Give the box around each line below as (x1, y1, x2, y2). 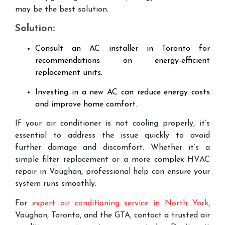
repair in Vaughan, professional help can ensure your (15, 168, 210, 176)
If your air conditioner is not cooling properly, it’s (15, 120, 210, 128)
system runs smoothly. (15, 180, 96, 188)
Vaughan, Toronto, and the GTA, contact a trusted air (15, 211, 210, 219)
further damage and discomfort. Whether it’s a (15, 144, 210, 152)
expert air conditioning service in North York (32, 199, 209, 207)
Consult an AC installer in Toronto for (35, 45, 210, 53)
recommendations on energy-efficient (35, 57, 210, 65)
